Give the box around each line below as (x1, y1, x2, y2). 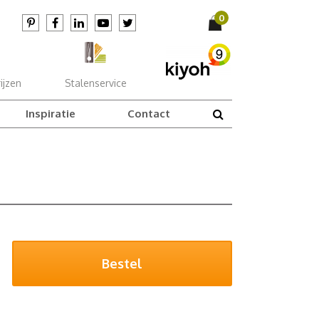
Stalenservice (64, 77, 127, 89)
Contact (127, 107, 170, 120)
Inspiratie (25, 107, 75, 120)
